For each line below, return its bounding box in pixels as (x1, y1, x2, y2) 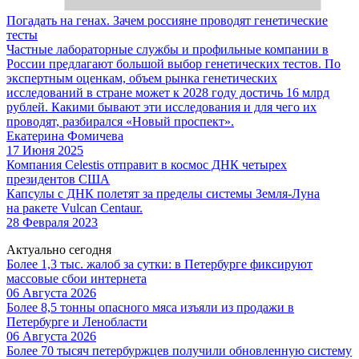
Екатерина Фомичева (6, 128, 123, 143)
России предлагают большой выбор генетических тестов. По (6, 56, 341, 71)
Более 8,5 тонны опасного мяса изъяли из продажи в (6, 300, 294, 314)
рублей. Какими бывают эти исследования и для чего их (6, 99, 317, 114)
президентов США (6, 171, 110, 186)
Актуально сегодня (6, 242, 111, 256)
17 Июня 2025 (6, 143, 83, 157)
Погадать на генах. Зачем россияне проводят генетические (6, 13, 328, 27)
